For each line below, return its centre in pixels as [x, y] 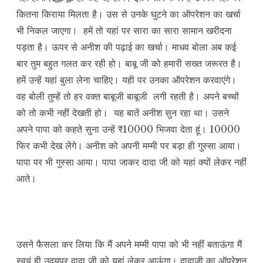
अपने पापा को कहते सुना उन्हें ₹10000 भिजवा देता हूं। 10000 [128, 129]
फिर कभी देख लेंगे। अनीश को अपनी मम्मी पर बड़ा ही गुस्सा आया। [129, 146]
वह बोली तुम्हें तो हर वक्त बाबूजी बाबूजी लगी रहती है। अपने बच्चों [128, 97]
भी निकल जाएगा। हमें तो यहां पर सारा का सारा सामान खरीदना [124, 31]
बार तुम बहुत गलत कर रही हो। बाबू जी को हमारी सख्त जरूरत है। [129, 64]
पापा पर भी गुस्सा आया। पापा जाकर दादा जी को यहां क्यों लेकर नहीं [131, 162]
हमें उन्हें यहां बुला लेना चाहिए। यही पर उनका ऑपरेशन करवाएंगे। [127, 80]
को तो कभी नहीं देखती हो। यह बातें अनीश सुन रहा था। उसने [123, 113]
